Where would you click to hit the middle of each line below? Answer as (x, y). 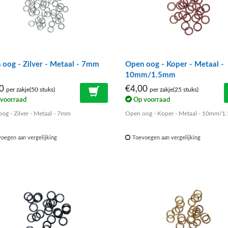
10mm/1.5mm (150, 75)
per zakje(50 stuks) (30, 90)
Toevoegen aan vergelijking (165, 138)
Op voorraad (151, 100)
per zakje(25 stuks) (174, 90)
